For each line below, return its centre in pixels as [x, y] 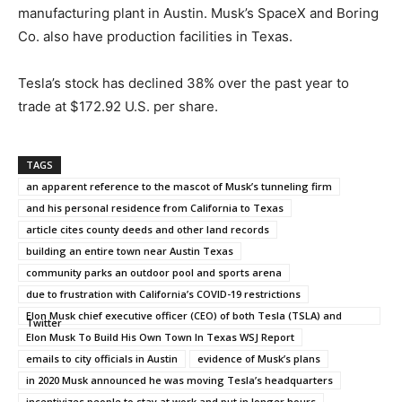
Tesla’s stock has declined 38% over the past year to [184, 83]
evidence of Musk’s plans [259, 358]
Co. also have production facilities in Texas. [155, 36]
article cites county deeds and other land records [148, 229]
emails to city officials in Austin [102, 358]
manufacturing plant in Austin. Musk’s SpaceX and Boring [198, 13]
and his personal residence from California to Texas [155, 207]
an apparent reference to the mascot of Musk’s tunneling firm [179, 186]
